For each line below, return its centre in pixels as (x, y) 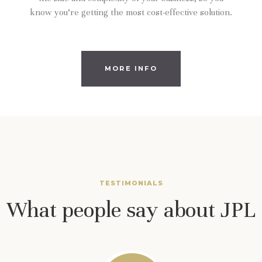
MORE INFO (131, 68)
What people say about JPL (131, 210)
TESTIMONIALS (131, 183)
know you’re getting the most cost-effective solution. (131, 12)
